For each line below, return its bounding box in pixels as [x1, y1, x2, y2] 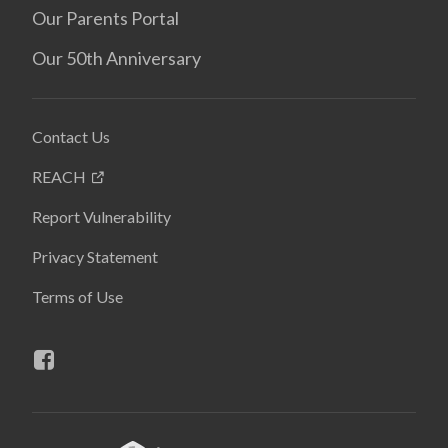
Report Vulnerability [32, 206, 171, 226]
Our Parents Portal [32, 6, 179, 29]
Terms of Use [32, 286, 123, 306]
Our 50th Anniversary [32, 46, 201, 69]
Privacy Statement [32, 246, 158, 266]
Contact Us [32, 126, 110, 146]
